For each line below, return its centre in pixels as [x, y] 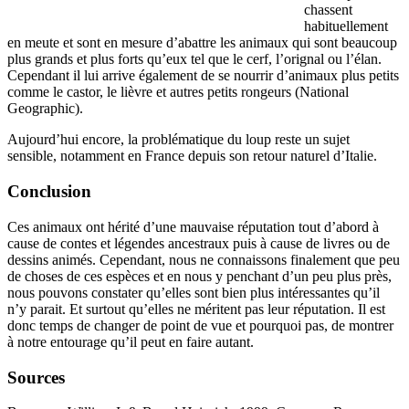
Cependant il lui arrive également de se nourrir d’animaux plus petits [203, 76]
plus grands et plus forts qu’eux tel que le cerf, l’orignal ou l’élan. [194, 59]
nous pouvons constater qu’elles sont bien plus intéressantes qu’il [194, 292]
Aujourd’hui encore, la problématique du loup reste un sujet [178, 140]
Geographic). [45, 109]
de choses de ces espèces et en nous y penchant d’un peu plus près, [199, 276]
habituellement [346, 26]
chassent [328, 10]
